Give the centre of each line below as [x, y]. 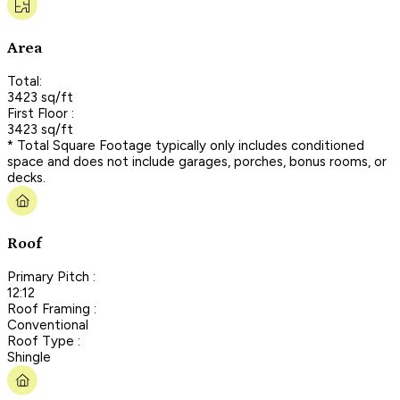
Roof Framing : [52, 308]
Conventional [48, 325]
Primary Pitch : [51, 276]
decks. [26, 177]
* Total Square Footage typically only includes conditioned [186, 145]
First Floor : [41, 113]
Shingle [29, 357]
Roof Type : [44, 341]
